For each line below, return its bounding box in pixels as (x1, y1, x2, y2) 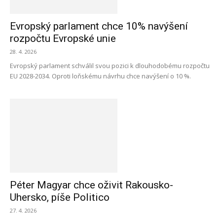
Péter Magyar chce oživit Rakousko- (10, 179, 173, 191)
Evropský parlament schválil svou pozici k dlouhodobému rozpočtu (10, 61, 210, 70)
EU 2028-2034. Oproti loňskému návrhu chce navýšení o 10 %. (10, 72, 191, 80)
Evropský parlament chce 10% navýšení (10, 20, 188, 32)
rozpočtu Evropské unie (10, 33, 116, 44)
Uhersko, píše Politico (10, 191, 110, 203)
